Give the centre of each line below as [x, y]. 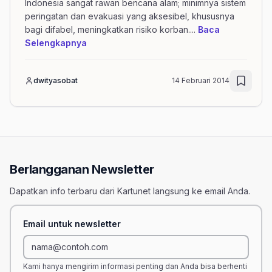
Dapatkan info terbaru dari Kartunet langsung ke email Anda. [130, 191]
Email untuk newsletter [72, 224]
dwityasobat [56, 80]
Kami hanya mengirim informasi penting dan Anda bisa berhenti [135, 266]
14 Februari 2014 [201, 80]
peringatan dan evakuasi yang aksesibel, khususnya [130, 16]
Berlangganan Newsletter [82, 169]
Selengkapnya [56, 43]
